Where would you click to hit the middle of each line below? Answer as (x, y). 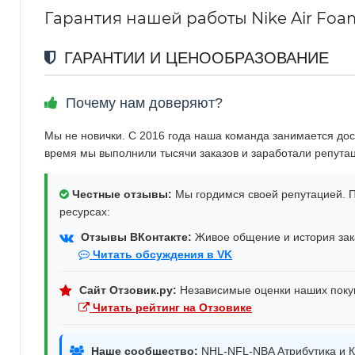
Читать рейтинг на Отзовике (171, 307)
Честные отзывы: (122, 194)
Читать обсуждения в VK (161, 254)
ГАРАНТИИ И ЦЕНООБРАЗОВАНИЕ (194, 57)
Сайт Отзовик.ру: (128, 290)
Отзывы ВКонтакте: (136, 237)
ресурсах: (85, 211)
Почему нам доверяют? (142, 103)
